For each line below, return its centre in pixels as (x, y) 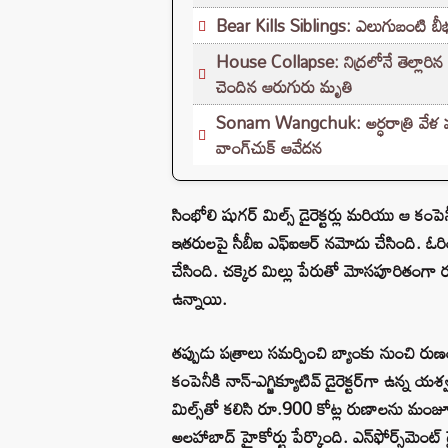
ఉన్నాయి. (199, 298)
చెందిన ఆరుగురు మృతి (284, 86)
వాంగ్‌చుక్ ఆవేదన (269, 147)
